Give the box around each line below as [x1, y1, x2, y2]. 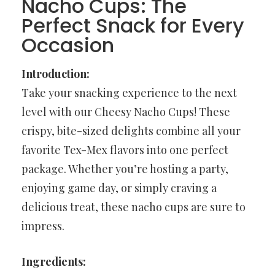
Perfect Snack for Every [21, 12, 244, 39]
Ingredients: [21, 254, 86, 269]
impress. [21, 219, 64, 233]
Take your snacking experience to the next [21, 85, 237, 100]
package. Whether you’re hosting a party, [21, 161, 228, 176]
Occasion [21, 31, 114, 59]
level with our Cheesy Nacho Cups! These [21, 104, 230, 119]
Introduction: [21, 66, 90, 81]
